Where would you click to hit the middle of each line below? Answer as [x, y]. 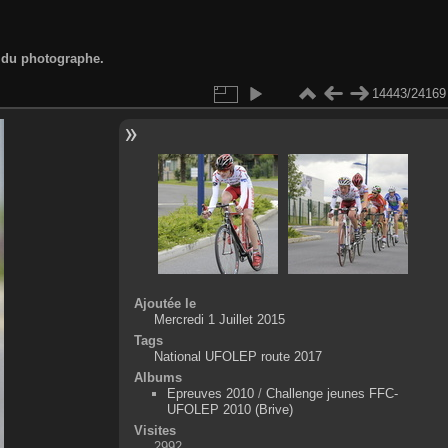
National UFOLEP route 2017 [237, 356]
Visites [154, 430]
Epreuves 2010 [210, 393]
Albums [157, 377]
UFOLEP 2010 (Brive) [229, 409]
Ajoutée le [164, 303]
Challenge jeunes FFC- [331, 393]
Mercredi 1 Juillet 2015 [219, 319]
